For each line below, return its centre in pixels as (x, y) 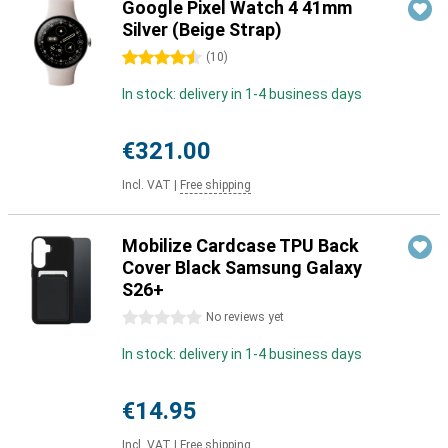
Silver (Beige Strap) (202, 29)
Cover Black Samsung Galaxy (242, 267)
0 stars (145, 318)
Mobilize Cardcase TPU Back (240, 245)
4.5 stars (150, 58)
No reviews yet (245, 317)
